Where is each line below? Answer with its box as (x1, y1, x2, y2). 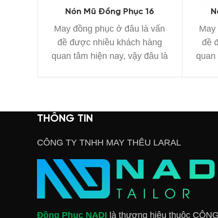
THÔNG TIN (37, 112, 93, 125)
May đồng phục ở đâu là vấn (54, 23, 165, 34)
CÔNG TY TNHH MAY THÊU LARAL (37, 137, 181, 147)
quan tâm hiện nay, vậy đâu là (51, 51, 168, 61)
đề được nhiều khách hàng (57, 37, 162, 47)
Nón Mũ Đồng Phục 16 (65, 7, 154, 17)
